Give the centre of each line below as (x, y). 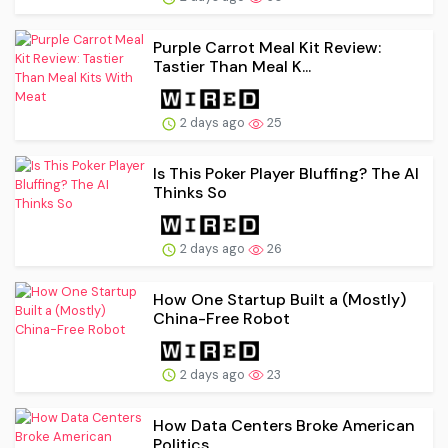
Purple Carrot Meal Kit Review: (267, 48)
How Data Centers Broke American (284, 425)
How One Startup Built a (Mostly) (279, 299)
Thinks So (190, 193)
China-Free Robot (221, 318)
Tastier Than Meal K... (232, 67)
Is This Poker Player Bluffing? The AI (286, 174)
